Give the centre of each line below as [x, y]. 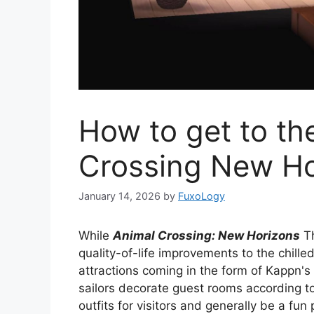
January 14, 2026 [120, 196]
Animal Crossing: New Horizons [206, 236]
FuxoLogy [202, 196]
